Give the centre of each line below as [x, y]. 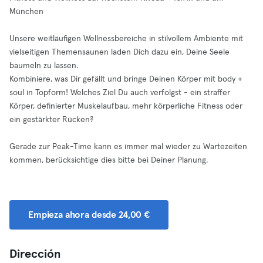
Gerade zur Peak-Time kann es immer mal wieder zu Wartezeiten [128, 147]
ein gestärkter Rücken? [51, 120]
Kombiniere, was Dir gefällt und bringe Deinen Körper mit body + [126, 79]
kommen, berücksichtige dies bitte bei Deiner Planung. [109, 160]
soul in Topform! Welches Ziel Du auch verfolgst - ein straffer [120, 93]
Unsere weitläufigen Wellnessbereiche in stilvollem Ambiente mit [126, 39]
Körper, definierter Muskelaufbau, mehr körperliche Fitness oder [126, 106]
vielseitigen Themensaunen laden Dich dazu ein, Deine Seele [119, 52]
